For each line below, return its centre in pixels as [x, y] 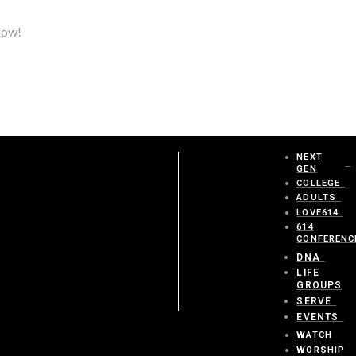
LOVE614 [318, 212]
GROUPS [319, 286]
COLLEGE [319, 184]
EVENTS [318, 317]
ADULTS [317, 198]
